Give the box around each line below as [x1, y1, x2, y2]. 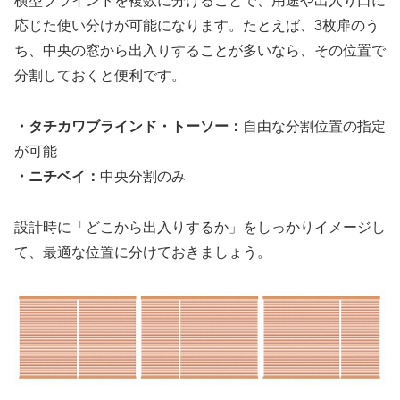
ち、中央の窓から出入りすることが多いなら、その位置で [14, 43, 386, 59]
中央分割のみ [100, 168, 186, 184]
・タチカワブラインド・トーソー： [14, 118, 243, 134]
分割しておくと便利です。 [14, 68, 186, 84]
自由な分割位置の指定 [243, 118, 386, 134]
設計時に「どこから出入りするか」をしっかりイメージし [14, 219, 386, 235]
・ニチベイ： [14, 168, 100, 184]
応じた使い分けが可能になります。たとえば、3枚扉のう [14, 18, 379, 34]
